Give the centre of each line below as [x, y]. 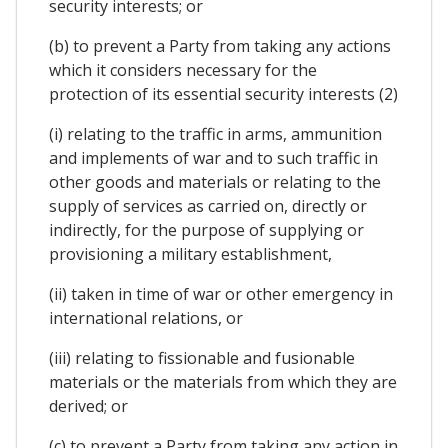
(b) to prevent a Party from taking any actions [220, 45]
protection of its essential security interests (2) [223, 93]
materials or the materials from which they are [223, 381]
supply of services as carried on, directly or [208, 205]
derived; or [88, 405]
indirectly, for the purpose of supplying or [206, 229]
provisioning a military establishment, [190, 253]
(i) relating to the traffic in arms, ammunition [215, 133]
